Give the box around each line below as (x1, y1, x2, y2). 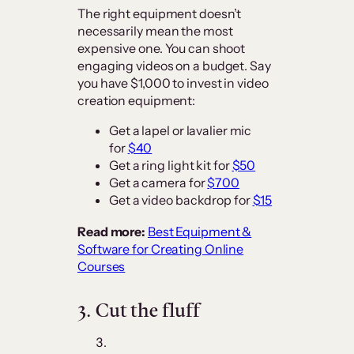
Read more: (77, 224, 145, 240)
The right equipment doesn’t (77, 6, 242, 22)
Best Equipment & (147, 224, 252, 240)
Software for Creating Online (77, 241, 244, 258)
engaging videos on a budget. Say (77, 58, 271, 74)
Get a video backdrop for (109, 192, 253, 209)
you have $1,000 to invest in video (77, 75, 269, 92)
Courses (77, 258, 126, 275)
